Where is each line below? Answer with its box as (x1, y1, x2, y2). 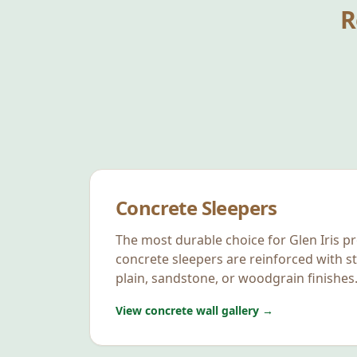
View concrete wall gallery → (116, 303, 273, 318)
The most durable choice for (116, 231, 289, 249)
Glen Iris (289, 231, 339, 249)
